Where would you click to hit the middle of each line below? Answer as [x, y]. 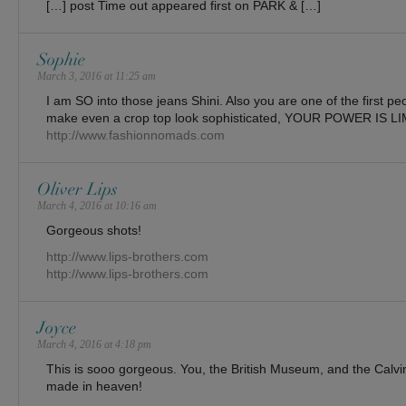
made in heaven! [94, 386]
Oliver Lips [77, 189]
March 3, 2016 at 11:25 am [97, 76]
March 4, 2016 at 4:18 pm [94, 344]
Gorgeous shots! [94, 230]
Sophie [61, 60]
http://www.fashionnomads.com [135, 135]
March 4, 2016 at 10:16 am [97, 206]
